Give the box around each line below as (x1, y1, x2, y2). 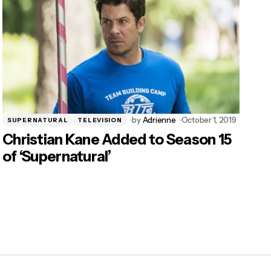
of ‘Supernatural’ (2, 148, 111, 166)
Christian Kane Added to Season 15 (2, 131, 232, 149)
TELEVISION (77, 116, 122, 124)
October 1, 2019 (181, 115, 237, 125)
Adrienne (142, 115, 176, 125)
